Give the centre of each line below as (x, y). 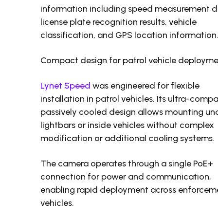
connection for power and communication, (126, 177)
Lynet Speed (66, 86)
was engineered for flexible (145, 86)
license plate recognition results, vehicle (119, 22)
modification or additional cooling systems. (128, 138)
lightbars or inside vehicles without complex (127, 125)
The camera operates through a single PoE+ (127, 164)
